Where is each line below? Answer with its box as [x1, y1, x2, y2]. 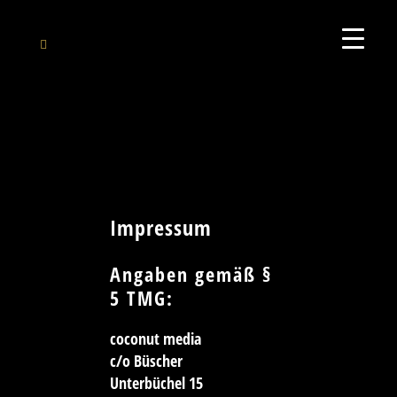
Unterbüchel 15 [109, 372, 203, 394]
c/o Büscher [109, 350, 183, 372]
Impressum [109, 213, 212, 243]
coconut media [109, 328, 201, 350]
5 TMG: [109, 284, 174, 312]
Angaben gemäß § [109, 261, 272, 288]
